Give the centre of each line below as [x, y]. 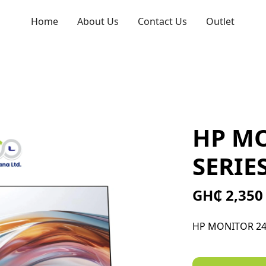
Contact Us [163, 21]
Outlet [221, 21]
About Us [98, 21]
